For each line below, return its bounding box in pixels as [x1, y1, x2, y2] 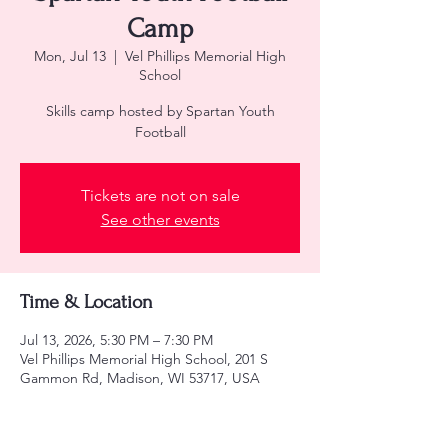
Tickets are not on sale [80, 186, 240, 205]
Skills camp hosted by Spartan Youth [45, 102, 275, 120]
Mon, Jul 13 [34, 47, 106, 65]
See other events [100, 210, 220, 229]
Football [134, 123, 186, 141]
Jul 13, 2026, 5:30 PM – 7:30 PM [20, 331, 213, 349]
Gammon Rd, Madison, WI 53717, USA [20, 369, 260, 387]
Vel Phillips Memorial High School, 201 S [20, 350, 268, 368]
